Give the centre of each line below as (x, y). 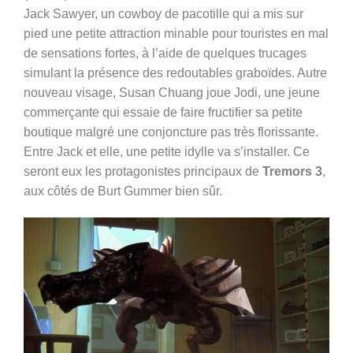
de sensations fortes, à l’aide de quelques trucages (165, 54)
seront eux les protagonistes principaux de (143, 172)
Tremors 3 (292, 172)
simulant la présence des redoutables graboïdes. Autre (175, 73)
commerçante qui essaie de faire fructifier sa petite (163, 113)
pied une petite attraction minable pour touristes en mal (176, 34)
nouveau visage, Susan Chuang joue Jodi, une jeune (172, 93)
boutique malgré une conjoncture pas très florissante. (171, 132)
